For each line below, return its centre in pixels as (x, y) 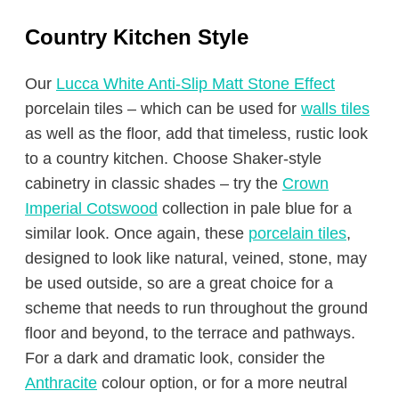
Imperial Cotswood (91, 208)
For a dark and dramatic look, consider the (175, 358)
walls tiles (335, 109)
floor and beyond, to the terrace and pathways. (190, 333)
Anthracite (61, 383)
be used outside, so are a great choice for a (179, 283)
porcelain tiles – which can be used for (163, 109)
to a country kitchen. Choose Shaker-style (173, 159)
